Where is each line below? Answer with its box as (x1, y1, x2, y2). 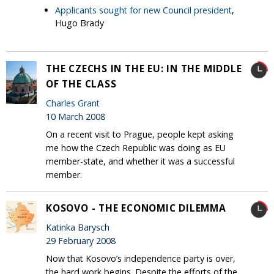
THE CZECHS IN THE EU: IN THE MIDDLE (46, 62, 242, 76)
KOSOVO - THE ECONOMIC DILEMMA (46, 201, 226, 215)
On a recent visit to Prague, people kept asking (46, 128, 234, 141)
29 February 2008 (46, 234, 116, 246)
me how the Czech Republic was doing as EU (46, 142, 226, 154)
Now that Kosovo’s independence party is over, (46, 253, 235, 265)
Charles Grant (46, 97, 100, 109)
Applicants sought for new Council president (55, 4, 232, 16)
